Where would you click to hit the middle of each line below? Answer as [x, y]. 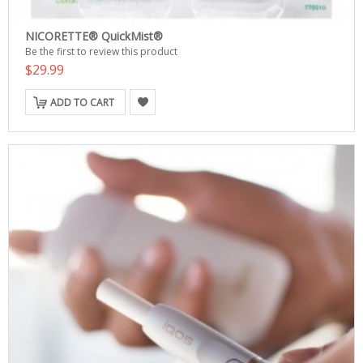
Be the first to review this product [101, 51]
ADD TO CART [82, 102]
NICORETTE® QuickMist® [94, 36]
